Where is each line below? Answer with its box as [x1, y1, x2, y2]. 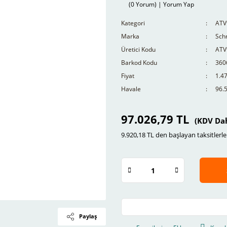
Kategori [121, 19, 145, 27]
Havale [121, 85, 141, 93]
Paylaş [79, 212, 97, 220]
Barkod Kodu [121, 58, 157, 67]
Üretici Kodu [121, 45, 156, 54]
